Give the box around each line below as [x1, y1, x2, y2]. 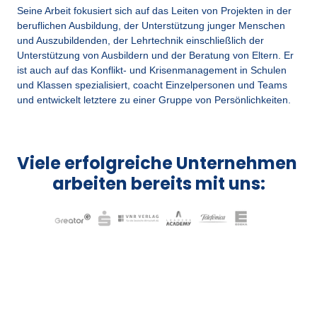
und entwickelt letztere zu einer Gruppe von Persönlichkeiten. [17, 93, 291, 105]
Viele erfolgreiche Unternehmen [17, 151, 297, 175]
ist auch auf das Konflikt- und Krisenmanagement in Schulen [17, 64, 287, 76]
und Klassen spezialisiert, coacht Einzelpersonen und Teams [17, 79, 287, 91]
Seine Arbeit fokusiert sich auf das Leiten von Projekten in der [17, 4, 292, 16]
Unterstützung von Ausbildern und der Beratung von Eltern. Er [17, 49, 294, 61]
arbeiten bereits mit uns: [52, 171, 265, 195]
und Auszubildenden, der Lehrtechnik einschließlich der [17, 34, 264, 46]
